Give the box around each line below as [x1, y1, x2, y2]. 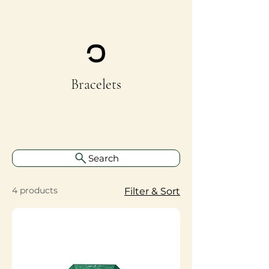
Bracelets [71, 76, 121, 94]
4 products [12, 185, 58, 196]
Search [88, 153, 119, 165]
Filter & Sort [124, 186, 180, 198]
